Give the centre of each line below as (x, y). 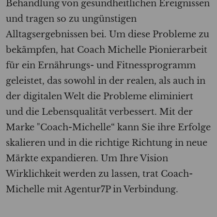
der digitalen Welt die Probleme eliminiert (100, 96)
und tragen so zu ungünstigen (71, 18)
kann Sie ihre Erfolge (163, 127)
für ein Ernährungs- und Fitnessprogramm (101, 65)
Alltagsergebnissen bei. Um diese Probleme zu (108, 34)
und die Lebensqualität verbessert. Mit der (99, 111)
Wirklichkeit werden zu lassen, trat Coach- (99, 173)
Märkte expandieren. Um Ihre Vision (87, 158)
